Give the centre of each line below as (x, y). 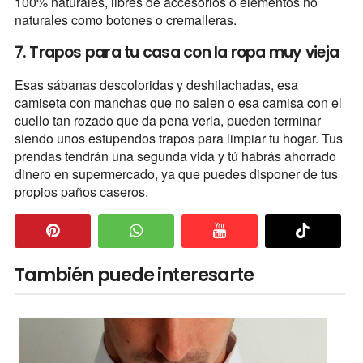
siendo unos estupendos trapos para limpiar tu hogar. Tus (178, 138)
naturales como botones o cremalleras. (127, 19)
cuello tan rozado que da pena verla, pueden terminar (167, 120)
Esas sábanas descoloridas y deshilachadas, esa (156, 84)
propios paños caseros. (81, 191)
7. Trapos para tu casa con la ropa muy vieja (177, 52)
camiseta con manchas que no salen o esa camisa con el (178, 102)
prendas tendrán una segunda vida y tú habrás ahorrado (175, 156)
